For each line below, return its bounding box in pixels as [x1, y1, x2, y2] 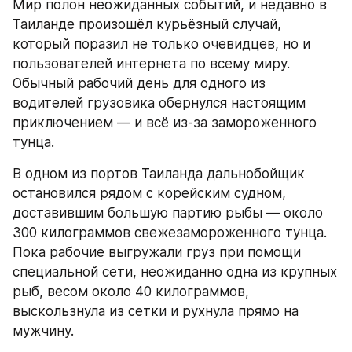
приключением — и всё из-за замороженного [13, 115, 317, 130]
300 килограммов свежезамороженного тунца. [13, 225, 327, 240]
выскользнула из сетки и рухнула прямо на [13, 303, 299, 319]
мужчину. [13, 323, 74, 339]
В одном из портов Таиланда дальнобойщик [13, 166, 305, 181]
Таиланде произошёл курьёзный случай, [13, 16, 281, 32]
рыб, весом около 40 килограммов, [13, 284, 249, 299]
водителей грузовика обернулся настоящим [13, 95, 306, 111]
